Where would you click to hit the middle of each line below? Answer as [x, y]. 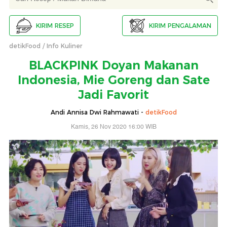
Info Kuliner [64, 46]
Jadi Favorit [113, 95]
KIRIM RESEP [55, 25]
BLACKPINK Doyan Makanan [113, 66]
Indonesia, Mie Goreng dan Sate [113, 80]
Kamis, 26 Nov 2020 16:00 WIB [113, 127]
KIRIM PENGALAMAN [180, 25]
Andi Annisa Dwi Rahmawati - [98, 112]
